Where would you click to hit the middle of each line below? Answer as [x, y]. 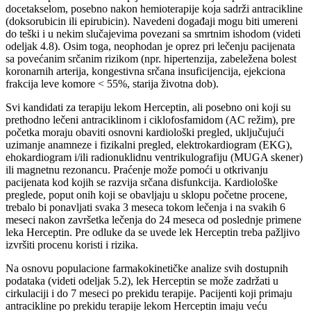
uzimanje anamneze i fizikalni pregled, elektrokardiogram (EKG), [149, 144]
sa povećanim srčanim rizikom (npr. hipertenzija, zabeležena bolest [151, 58]
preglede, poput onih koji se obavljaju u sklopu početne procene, [146, 194]
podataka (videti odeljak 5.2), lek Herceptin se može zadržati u [142, 280]
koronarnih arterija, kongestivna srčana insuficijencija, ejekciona [145, 71]
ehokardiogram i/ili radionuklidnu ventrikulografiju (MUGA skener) [154, 157]
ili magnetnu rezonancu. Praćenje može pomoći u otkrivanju [137, 169]
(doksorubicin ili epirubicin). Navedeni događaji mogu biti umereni [152, 21]
